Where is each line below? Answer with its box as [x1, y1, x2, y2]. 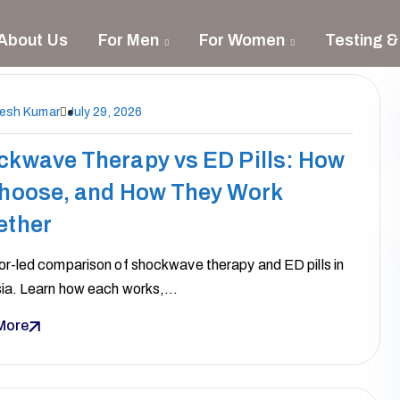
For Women [198, 30, 286, 49]
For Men [97, 30, 160, 49]
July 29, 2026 [66, 105, 143, 119]
